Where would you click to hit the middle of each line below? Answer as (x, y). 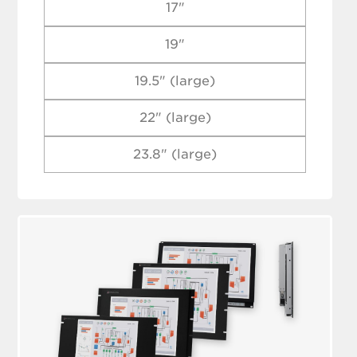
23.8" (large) (175, 154)
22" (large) (175, 117)
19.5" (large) (175, 80)
